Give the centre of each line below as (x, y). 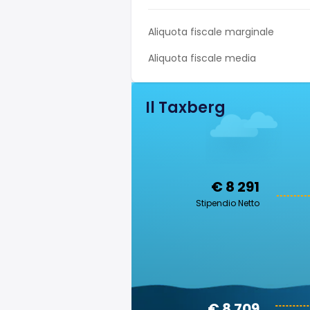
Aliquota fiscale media (202, 58)
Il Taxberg (185, 108)
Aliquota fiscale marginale (211, 32)
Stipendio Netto (228, 203)
